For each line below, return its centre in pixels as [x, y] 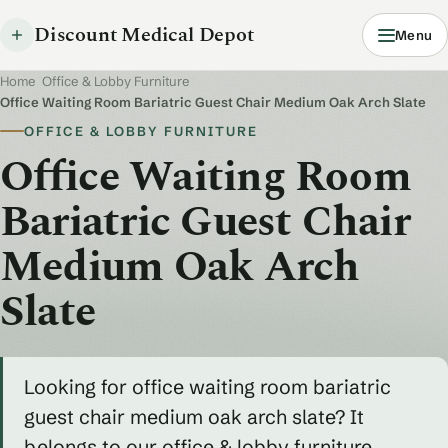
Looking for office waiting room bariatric [207, 386]
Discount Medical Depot [144, 34]
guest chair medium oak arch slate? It [193, 416]
